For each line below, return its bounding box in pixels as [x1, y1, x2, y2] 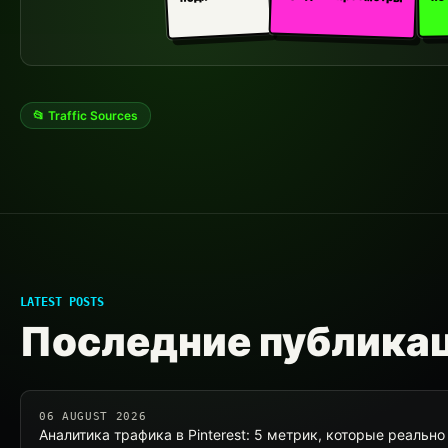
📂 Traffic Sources [33, 108, 138, 123]
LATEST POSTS [20, 295, 104, 309]
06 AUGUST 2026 [39, 410, 147, 423]
